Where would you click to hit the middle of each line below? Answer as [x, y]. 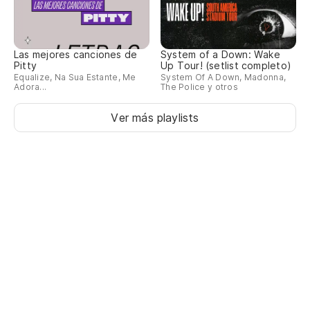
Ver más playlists [155, 118]
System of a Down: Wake [220, 55]
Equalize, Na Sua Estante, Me [75, 77]
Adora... [30, 87]
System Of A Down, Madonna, [224, 77]
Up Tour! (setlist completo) [226, 66]
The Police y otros [199, 87]
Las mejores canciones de [76, 55]
